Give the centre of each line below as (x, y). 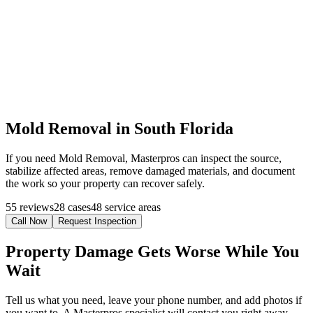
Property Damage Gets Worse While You (152, 252)
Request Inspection (97, 221)
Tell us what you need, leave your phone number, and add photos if (154, 300)
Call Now (29, 221)
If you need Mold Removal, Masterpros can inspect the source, (144, 159)
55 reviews (30, 208)
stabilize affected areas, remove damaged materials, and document (150, 171)
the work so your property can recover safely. (105, 184)
